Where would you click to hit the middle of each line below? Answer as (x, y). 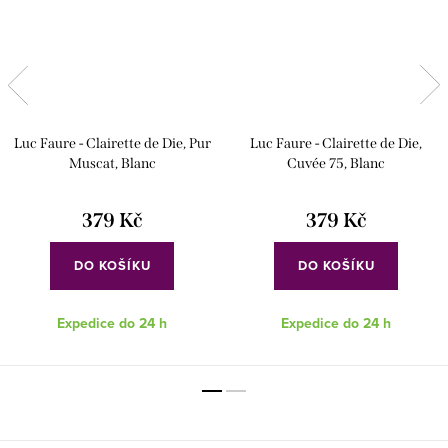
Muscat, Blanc (112, 163)
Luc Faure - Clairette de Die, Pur (112, 143)
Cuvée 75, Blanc (336, 163)
